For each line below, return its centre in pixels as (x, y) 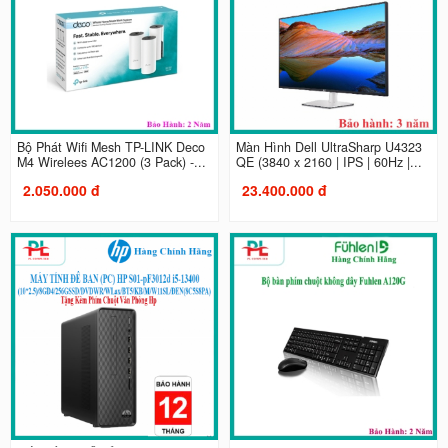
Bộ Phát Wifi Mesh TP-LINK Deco (110, 146)
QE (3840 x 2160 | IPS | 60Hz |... (329, 161)
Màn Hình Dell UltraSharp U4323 (329, 146)
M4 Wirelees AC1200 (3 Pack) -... (111, 161)
